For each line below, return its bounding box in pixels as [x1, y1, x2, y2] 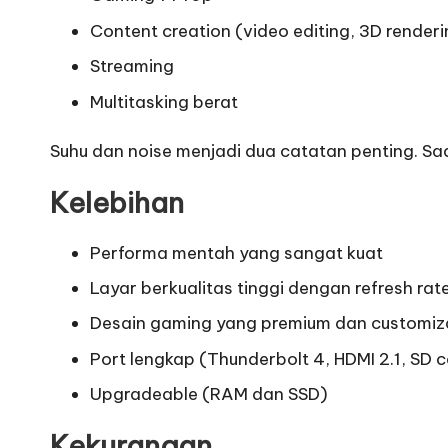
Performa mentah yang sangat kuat [90, 241, 383, 264]
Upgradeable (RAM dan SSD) [90, 383, 328, 406]
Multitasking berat [90, 90, 238, 113]
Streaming [90, 55, 174, 78]
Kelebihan [50, 184, 184, 220]
